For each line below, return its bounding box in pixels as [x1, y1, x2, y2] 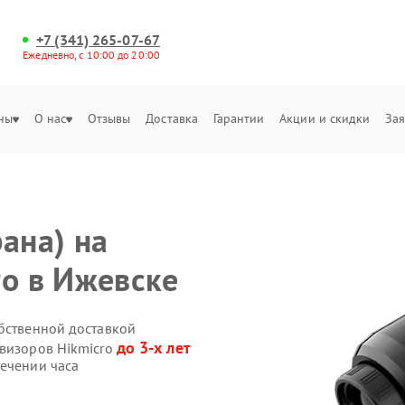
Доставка [146, 110, 199, 127]
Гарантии [212, 110, 265, 127]
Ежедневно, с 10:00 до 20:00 [23, 48, 160, 61]
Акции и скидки [279, 110, 371, 127]
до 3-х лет [116, 336, 191, 358]
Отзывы [87, 110, 131, 127]
